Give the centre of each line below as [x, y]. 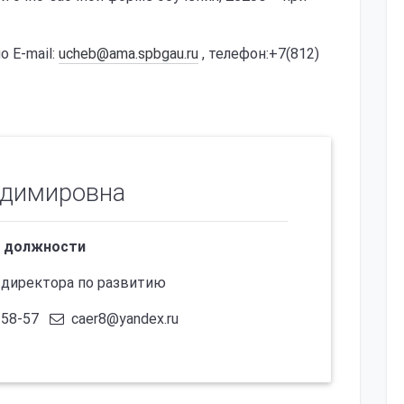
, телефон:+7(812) [259, 54]
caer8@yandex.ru [123, 319]
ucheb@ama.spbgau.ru [129, 54]
